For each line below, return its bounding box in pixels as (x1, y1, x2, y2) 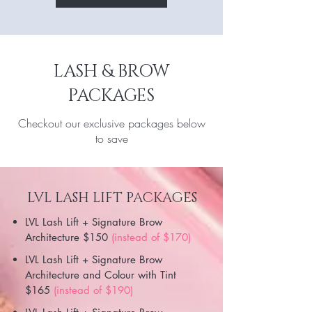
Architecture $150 (25, 231, 111, 244)
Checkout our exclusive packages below (17, 116, 205, 131)
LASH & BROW (54, 60, 169, 83)
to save (95, 131, 128, 146)
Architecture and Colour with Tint (25, 268, 176, 281)
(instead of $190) (54, 283, 133, 297)
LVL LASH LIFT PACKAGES (26, 189, 197, 207)
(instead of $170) (111, 231, 191, 244)
